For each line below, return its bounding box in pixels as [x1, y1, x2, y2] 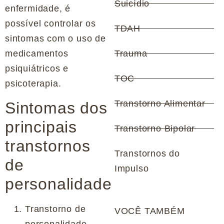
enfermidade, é [5, 3, 71, 14]
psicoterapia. [5, 78, 61, 89]
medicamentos [5, 48, 68, 59]
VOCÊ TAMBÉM [114, 206, 185, 216]
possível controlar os [5, 18, 96, 29]
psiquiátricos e [5, 63, 69, 74]
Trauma [114, 48, 147, 59]
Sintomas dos [5, 98, 107, 117]
